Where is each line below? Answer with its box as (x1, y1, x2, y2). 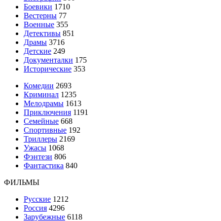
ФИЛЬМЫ (4, 178, 39, 186)
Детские (24, 46, 51, 55)
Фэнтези (24, 152, 52, 161)
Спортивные (24, 125, 67, 134)
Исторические (24, 64, 72, 73)
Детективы (24, 29, 61, 37)
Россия (24, 203, 47, 212)
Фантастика (24, 161, 64, 170)
